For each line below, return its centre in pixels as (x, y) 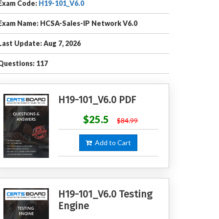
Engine (73, 206)
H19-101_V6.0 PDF (97, 100)
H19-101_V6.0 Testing (105, 194)
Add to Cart (111, 142)
